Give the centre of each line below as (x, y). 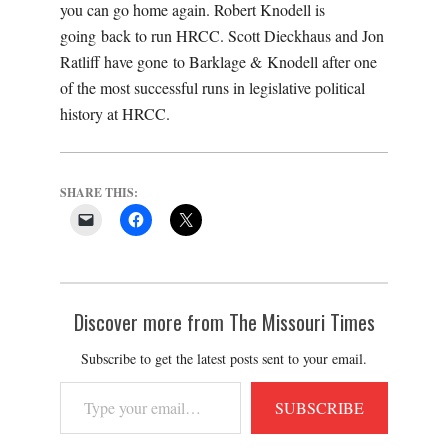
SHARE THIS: (99, 193)
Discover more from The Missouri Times (224, 322)
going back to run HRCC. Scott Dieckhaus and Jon (222, 36)
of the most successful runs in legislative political (212, 88)
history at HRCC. (115, 114)
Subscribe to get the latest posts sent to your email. (224, 359)
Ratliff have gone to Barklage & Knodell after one (218, 62)
